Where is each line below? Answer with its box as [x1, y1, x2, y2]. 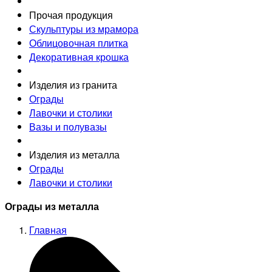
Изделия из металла [29, 147, 120, 161]
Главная [29, 222, 67, 237]
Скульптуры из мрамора [29, 21, 138, 36]
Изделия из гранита [29, 77, 117, 92]
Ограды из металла [5, 199, 99, 213]
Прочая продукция [29, 7, 113, 22]
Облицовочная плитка [29, 35, 128, 50]
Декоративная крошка [29, 49, 129, 64]
